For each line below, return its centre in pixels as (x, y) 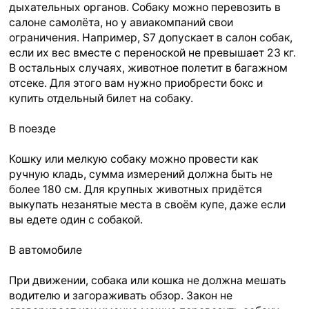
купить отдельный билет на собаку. (101, 98)
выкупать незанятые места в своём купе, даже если (148, 204)
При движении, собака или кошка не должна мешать (148, 280)
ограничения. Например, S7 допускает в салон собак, (151, 37)
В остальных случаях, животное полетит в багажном (149, 68)
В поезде (33, 128)
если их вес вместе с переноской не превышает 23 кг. (153, 52)
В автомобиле (46, 250)
